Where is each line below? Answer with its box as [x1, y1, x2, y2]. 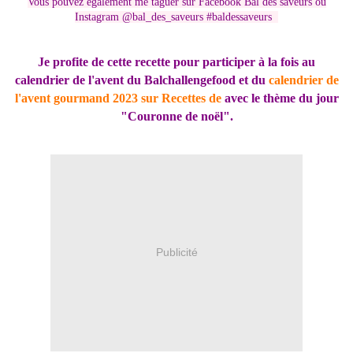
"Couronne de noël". [120, 109, 233, 124]
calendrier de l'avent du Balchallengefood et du [14, 72, 269, 88]
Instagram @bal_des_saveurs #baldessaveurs [75, 10, 278, 23]
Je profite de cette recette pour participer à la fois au [38, 54, 315, 70]
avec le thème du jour [221, 91, 339, 106]
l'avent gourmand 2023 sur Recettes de [14, 91, 221, 106]
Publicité [155, 246, 198, 259]
